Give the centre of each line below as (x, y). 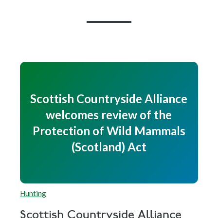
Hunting (33, 193)
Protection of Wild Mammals (109, 130)
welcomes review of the (109, 114)
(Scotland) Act (109, 146)
